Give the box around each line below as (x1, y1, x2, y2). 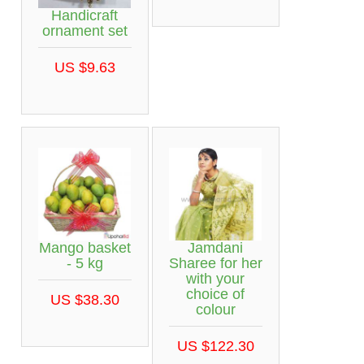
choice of (186, 286, 245, 303)
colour (195, 301, 236, 318)
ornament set (41, 23, 128, 40)
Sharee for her (168, 255, 262, 272)
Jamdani (188, 240, 243, 257)
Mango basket (38, 240, 131, 257)
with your (186, 271, 245, 288)
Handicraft (51, 7, 118, 24)
